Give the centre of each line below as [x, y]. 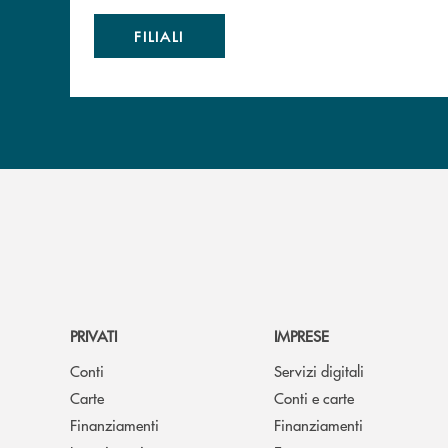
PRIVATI [93, 335]
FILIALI [159, 35]
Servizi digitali [319, 370]
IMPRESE [301, 335]
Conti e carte [314, 397]
